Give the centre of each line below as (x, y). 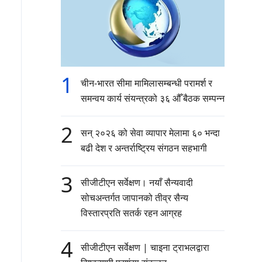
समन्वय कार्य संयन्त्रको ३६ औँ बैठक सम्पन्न (153, 99)
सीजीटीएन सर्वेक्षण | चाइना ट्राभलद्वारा (145, 248)
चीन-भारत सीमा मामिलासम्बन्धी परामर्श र (146, 83)
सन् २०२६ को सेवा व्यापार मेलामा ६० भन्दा (150, 133)
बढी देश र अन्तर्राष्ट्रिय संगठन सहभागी (144, 148)
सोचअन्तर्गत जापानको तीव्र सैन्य (135, 198)
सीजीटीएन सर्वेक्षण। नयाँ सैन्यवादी (137, 183)
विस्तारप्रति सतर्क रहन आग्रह (134, 213)
